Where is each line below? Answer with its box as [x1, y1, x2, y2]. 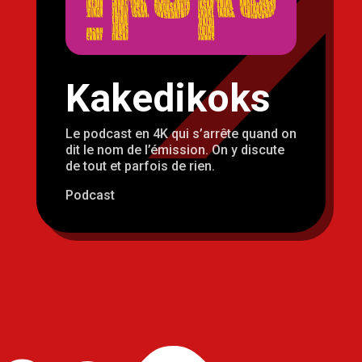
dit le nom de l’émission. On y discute [65, 142, 284, 158]
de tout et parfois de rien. [65, 158, 215, 175]
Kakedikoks [65, 75, 271, 122]
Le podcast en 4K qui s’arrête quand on [65, 126, 297, 142]
